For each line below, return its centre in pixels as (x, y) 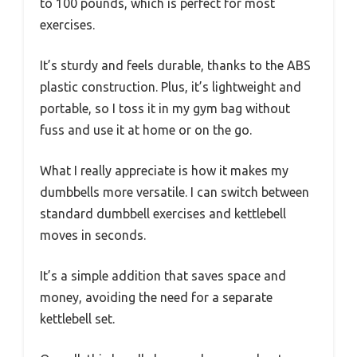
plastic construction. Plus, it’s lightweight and (171, 86)
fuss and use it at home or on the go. (146, 129)
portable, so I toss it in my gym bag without (165, 108)
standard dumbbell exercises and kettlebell (163, 213)
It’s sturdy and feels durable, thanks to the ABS (175, 65)
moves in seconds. (93, 235)
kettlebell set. (77, 318)
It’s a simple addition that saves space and (163, 275)
